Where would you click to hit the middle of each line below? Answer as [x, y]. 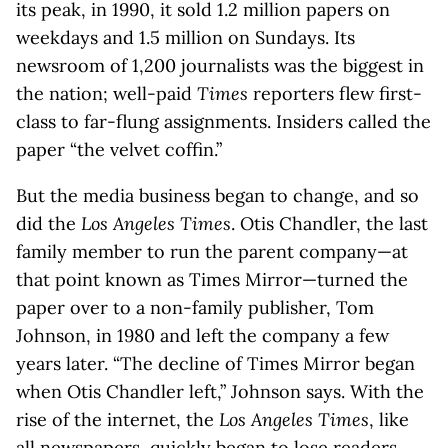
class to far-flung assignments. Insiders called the [223, 121]
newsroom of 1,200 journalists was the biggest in [220, 65]
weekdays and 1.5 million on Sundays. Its [185, 37]
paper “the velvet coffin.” [119, 149]
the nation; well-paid [106, 93]
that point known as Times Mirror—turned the [212, 279]
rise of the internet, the [117, 419]
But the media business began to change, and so [217, 195]
